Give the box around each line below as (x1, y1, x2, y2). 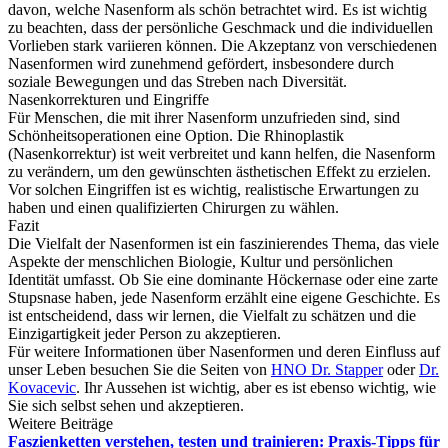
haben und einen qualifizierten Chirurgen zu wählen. (8, 199, 339, 216)
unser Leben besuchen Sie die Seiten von (8, 361, 271, 378)
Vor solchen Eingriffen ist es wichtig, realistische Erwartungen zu (8, 181, 419, 198)
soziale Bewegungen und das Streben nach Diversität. (8, 73, 347, 90)
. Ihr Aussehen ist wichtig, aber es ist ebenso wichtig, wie (76, 379, 436, 396)
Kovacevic (8, 379, 76, 396)
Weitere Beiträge (8, 415, 113, 432)
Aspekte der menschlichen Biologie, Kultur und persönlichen (8, 253, 393, 270)
